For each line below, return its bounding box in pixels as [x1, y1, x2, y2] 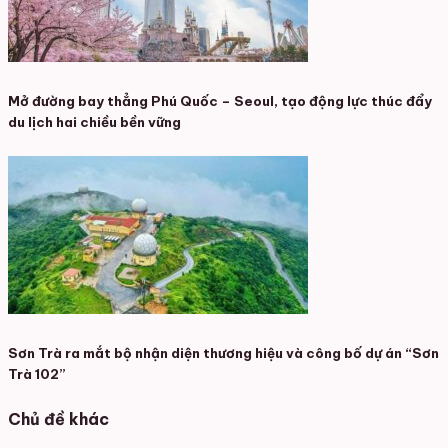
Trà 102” [8, 365, 66, 383]
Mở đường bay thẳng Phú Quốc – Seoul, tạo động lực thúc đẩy [8, 93, 432, 111]
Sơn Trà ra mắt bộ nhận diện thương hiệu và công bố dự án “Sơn [8, 344, 439, 362]
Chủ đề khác [8, 408, 109, 429]
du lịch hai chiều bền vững [8, 114, 181, 132]
